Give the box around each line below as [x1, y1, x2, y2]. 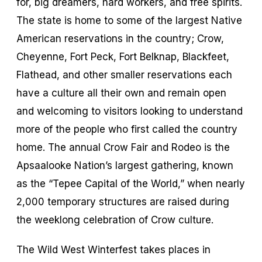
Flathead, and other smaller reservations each [16, 68, 232, 81]
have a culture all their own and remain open [16, 87, 226, 99]
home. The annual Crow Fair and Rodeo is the [16, 141, 230, 153]
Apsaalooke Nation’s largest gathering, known [16, 159, 233, 171]
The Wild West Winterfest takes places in [16, 243, 211, 256]
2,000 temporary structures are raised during [16, 195, 229, 208]
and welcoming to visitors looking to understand [16, 105, 243, 117]
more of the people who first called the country [16, 123, 237, 135]
